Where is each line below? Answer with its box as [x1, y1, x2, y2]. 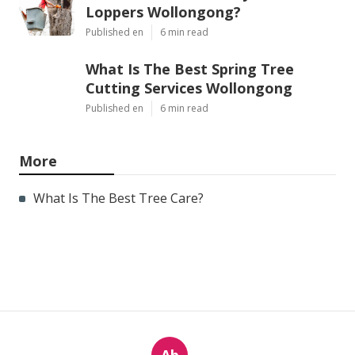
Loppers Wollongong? [86, 2, 241, 21]
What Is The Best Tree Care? [33, 189, 204, 207]
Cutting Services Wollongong [86, 78, 292, 97]
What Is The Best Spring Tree [86, 59, 294, 78]
